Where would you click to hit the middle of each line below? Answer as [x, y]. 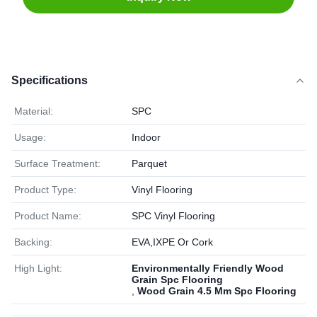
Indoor [146, 137]
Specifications [50, 80]
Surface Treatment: [57, 163]
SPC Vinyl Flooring [173, 216]
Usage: [30, 137]
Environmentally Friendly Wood [208, 268]
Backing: [33, 242]
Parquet [149, 163]
